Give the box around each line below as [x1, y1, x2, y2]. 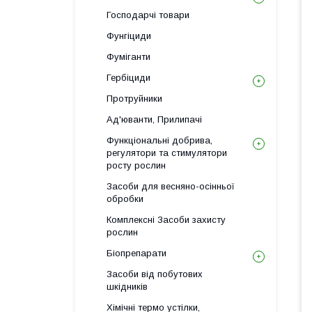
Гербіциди [107, 72, 150, 83]
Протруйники [107, 93, 162, 104]
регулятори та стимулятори [107, 148, 227, 158]
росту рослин [107, 160, 166, 171]
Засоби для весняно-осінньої [107, 181, 235, 192]
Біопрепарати [107, 248, 166, 258]
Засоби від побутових [107, 269, 203, 279]
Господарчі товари [107, 10, 189, 20]
